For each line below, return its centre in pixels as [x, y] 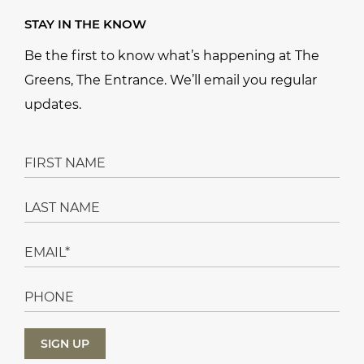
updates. [53, 105]
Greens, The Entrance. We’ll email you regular [171, 80]
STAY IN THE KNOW [85, 24]
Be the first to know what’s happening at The [172, 56]
